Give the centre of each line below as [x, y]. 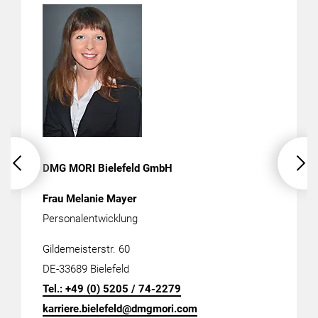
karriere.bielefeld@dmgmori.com [120, 309]
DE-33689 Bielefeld [87, 269]
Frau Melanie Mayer [89, 199]
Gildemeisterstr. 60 [88, 250]
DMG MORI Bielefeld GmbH [108, 169]
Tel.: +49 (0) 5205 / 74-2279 [112, 289]
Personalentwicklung [90, 219]
